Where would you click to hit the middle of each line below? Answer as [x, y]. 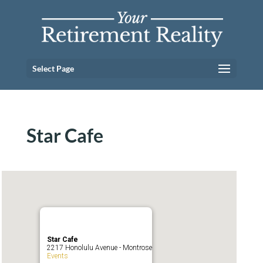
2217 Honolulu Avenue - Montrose [99, 248]
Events [57, 256]
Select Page [53, 68]
